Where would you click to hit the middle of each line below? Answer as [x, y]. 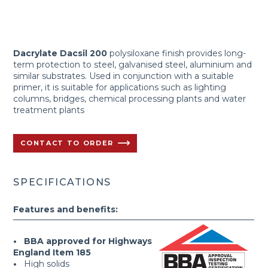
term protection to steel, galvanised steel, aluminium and [133, 65]
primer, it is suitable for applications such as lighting [120, 87]
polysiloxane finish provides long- [177, 53]
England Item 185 [52, 253]
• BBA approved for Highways [83, 241]
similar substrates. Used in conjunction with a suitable [124, 76]
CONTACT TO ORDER [67, 143]
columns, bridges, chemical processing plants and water [130, 99]
